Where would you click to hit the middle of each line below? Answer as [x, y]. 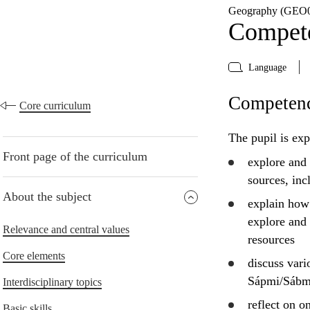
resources [271, 240]
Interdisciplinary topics [52, 282]
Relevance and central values [66, 230]
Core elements [34, 256]
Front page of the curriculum [75, 157]
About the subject [47, 197]
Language [267, 67]
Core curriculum [55, 106]
